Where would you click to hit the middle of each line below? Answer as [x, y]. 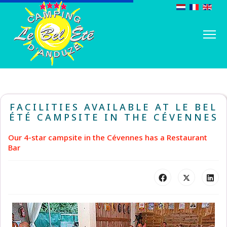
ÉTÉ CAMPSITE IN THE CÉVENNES [113, 117]
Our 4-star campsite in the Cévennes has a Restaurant [108, 137]
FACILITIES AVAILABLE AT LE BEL [113, 107]
